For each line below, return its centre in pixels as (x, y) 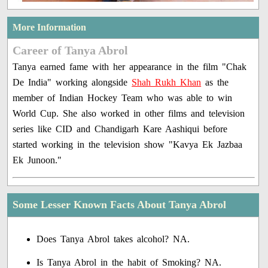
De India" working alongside (72, 83)
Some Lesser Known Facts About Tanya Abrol (120, 205)
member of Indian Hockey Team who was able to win (123, 98)
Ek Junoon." (37, 160)
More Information (50, 28)
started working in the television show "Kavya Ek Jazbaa (128, 145)
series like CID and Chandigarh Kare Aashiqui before (120, 129)
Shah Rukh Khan (167, 83)
